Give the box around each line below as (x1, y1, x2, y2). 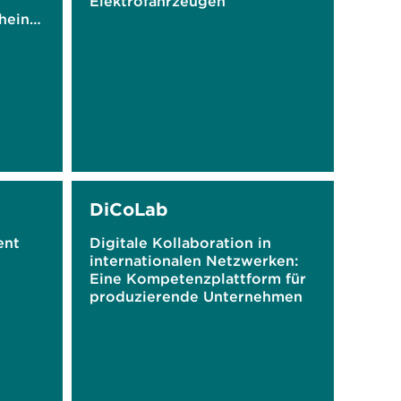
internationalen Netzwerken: (89, 252, 298, 269)
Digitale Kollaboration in (89, 234, 271, 252)
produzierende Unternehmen (89, 287, 303, 305)
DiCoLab (89, 198, 168, 220)
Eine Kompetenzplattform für (89, 269, 306, 287)
